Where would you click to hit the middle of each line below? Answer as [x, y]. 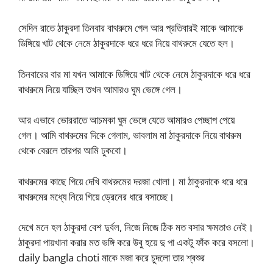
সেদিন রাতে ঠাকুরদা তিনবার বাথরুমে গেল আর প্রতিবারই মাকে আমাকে [131, 28]
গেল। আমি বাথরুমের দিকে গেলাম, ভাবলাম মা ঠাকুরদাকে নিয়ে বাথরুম [130, 135]
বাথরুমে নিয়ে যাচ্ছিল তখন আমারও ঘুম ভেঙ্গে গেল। [100, 89]
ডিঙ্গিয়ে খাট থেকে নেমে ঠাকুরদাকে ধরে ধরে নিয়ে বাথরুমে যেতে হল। [126, 43]
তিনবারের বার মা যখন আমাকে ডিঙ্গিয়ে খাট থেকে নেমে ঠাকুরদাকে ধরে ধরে [134, 74]
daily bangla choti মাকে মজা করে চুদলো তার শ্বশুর [112, 257]
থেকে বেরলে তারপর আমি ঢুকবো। [73, 150]
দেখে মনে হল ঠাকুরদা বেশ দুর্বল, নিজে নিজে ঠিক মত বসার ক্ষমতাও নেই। [136, 227]
